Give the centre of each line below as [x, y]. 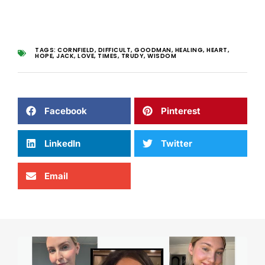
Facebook [66, 111]
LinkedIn [62, 143]
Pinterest [181, 111]
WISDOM [162, 56]
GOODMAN [153, 50]
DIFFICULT [114, 50]
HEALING [189, 50]
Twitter [177, 143]
